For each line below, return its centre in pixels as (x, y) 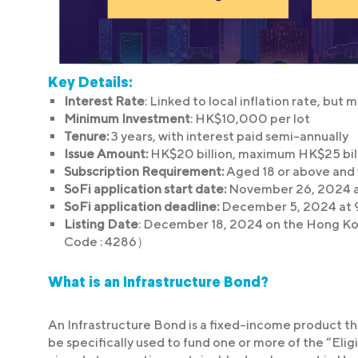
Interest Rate (104, 101)
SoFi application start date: (145, 189)
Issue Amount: (106, 153)
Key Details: (90, 83)
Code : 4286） (107, 241)
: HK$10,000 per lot (250, 118)
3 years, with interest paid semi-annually (229, 136)
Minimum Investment (127, 118)
